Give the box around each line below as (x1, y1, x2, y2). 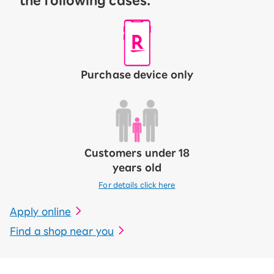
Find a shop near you (10, 226, 114, 237)
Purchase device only (81, 70, 193, 80)
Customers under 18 (84, 148, 190, 158)
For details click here (98, 181, 176, 189)
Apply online (10, 207, 72, 217)
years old (113, 163, 161, 173)
